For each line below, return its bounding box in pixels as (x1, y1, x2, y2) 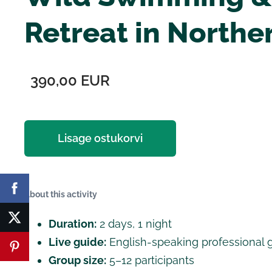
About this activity (24, 189, 97, 199)
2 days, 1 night (97, 217, 172, 231)
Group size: (49, 254, 106, 267)
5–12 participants (106, 254, 194, 267)
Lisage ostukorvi (58, 132, 143, 145)
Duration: (49, 217, 97, 231)
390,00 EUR (30, 72, 110, 90)
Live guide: (49, 236, 106, 249)
